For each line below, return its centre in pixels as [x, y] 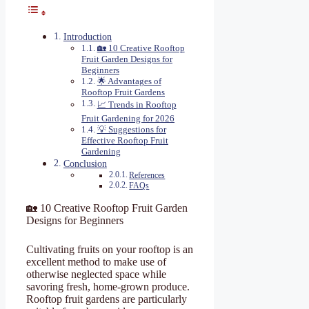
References [147, 176]
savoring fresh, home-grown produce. [108, 287]
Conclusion [85, 164]
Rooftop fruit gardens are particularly [107, 299]
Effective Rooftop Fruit [125, 141]
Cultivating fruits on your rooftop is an [110, 250]
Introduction [87, 37]
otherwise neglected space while [96, 275]
